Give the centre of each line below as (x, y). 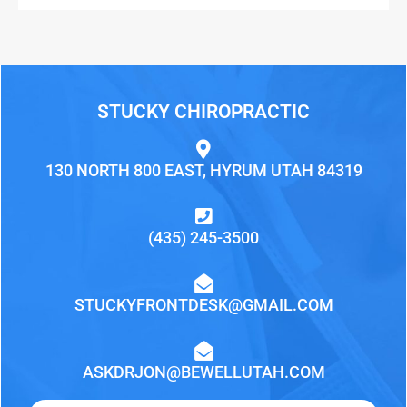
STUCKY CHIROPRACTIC (203, 112)
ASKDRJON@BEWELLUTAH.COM (203, 372)
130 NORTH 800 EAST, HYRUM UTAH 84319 (203, 171)
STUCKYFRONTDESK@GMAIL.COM (203, 305)
